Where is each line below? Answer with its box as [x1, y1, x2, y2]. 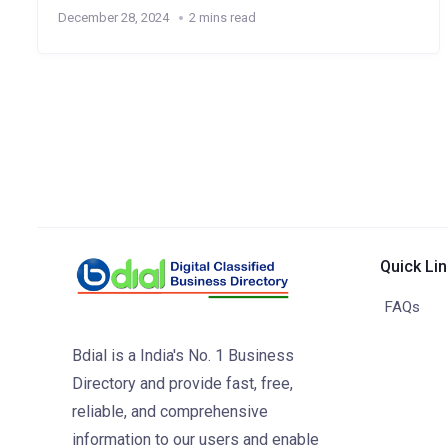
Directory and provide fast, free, [72, 374, 294, 393]
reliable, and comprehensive [72, 402, 269, 421]
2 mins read [188, 10, 256, 25]
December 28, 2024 [57, 10, 169, 25]
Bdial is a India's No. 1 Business [72, 346, 295, 365]
